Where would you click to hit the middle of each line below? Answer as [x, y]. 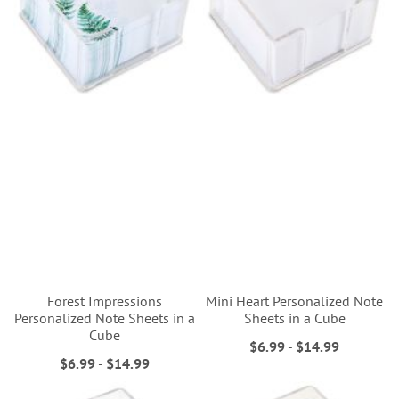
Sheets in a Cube [294, 318]
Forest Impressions [104, 301]
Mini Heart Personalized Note [295, 301]
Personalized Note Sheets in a [104, 318]
